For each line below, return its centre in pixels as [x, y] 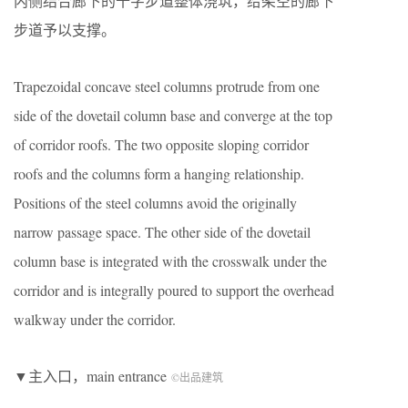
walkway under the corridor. [95, 319]
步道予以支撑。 [65, 29]
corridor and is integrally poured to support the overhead [174, 290]
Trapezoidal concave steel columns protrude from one [167, 86]
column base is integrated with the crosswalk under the [170, 260]
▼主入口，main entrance [92, 375]
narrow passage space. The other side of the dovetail [162, 231]
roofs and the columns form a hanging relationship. [159, 173]
